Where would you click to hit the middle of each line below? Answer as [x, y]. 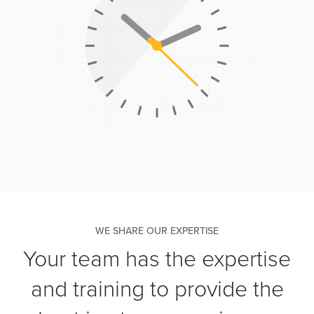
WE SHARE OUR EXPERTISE [157, 231]
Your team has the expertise [157, 258]
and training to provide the [157, 288]
